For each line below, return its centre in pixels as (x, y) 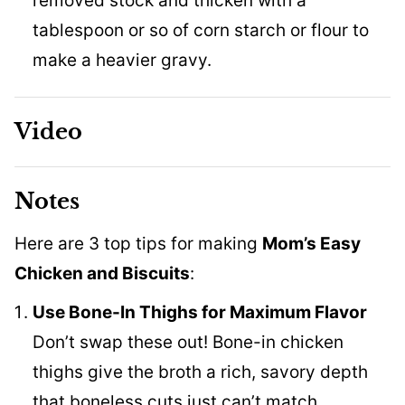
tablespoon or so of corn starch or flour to (201, 31)
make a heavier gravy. (122, 61)
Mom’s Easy (311, 244)
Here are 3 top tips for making (138, 244)
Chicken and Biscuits (102, 274)
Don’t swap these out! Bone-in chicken (188, 343)
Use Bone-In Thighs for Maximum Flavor (200, 313)
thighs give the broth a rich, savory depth (200, 372)
